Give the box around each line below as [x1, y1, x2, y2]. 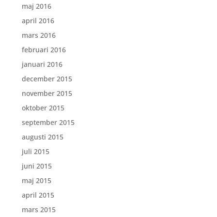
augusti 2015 [21, 132, 63, 141]
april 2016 [21, 16, 54, 25]
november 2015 [21, 89, 72, 98]
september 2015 [21, 118, 75, 127]
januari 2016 [21, 60, 62, 69]
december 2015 [21, 74, 72, 83]
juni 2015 [21, 161, 52, 170]
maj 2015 [21, 176, 51, 185]
